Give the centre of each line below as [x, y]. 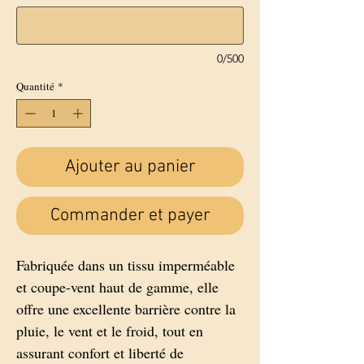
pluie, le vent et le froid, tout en [110, 331]
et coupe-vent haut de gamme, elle [117, 287]
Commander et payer [130, 216]
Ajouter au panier [130, 167]
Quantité [35, 86]
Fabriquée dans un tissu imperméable [126, 265]
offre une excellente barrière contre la [126, 309]
